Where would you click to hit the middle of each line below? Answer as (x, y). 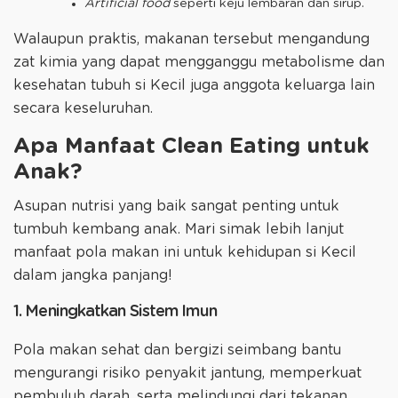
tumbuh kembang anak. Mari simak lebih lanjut (179, 229)
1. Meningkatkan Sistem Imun (115, 311)
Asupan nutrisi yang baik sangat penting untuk (176, 206)
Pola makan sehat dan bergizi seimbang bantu (177, 350)
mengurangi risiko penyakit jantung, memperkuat (187, 373)
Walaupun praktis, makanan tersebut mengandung (191, 39)
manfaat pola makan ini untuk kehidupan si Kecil (185, 252)
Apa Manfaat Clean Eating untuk (191, 146)
